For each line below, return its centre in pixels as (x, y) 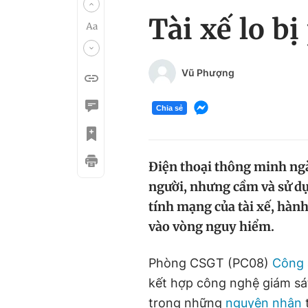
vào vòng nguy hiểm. (211, 227)
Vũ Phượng (208, 73)
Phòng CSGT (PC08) (210, 263)
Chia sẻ (169, 108)
